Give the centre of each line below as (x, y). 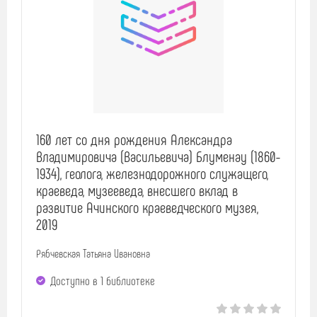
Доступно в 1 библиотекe (103, 281)
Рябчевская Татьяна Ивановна (93, 253)
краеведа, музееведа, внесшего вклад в (137, 190)
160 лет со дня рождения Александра (134, 139)
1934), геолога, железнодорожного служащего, (152, 173)
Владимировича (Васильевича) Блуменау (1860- (158, 156)
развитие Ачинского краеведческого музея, (147, 207)
